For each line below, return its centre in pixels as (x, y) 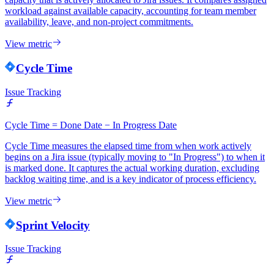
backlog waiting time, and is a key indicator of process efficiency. (131, 179)
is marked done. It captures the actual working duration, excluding (132, 168)
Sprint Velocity (53, 225)
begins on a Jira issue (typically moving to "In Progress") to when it (135, 157)
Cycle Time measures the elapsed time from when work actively (128, 146)
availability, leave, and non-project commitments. (99, 22)
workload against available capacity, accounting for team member (131, 11)
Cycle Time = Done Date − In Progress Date (91, 125)
